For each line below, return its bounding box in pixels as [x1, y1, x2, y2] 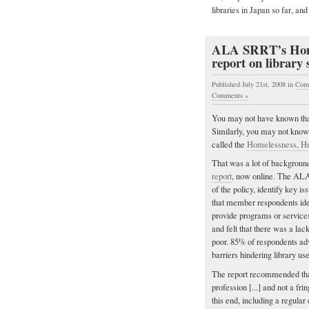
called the [212, 138, 247, 150]
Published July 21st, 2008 [212, 79, 288, 89]
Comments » [212, 90, 248, 100]
